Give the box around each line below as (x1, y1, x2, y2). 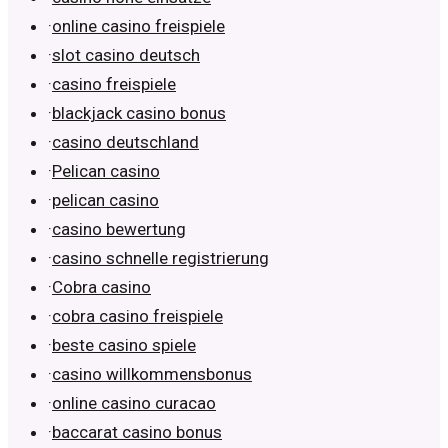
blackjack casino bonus (52, 103, 226, 124)
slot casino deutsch (52, 45, 200, 66)
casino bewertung (52, 219, 186, 240)
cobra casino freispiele (52, 306, 223, 327)
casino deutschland (52, 132, 199, 153)
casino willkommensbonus (52, 364, 252, 385)
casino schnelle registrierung (52, 248, 269, 269)
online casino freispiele (52, 16, 225, 37)
